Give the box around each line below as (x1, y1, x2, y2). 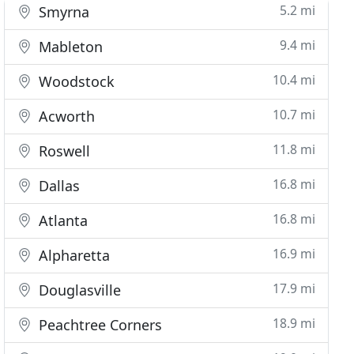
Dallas (35, 176, 81, 195)
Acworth (35, 107, 96, 126)
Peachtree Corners (35, 315, 163, 334)
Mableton (35, 37, 104, 56)
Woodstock (35, 72, 115, 91)
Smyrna (35, 2, 90, 21)
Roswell (35, 141, 91, 160)
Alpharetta (35, 246, 111, 265)
